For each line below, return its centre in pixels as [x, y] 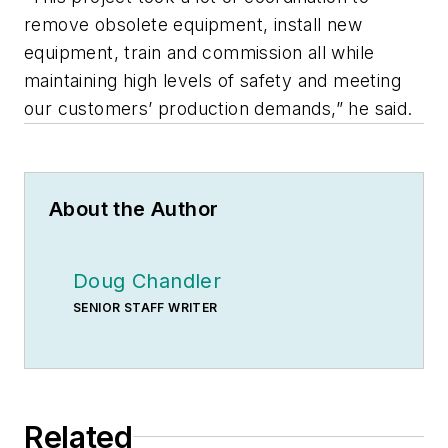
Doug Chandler [147, 280]
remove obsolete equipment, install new [193, 24]
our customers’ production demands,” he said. [218, 108]
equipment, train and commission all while [199, 52]
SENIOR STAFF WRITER [145, 307]
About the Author [134, 208]
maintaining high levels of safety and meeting [212, 80]
